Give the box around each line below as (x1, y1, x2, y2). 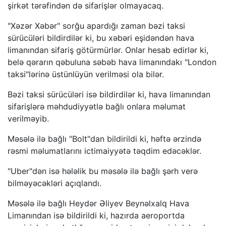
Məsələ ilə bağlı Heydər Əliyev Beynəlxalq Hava (8, 198, 189, 208)
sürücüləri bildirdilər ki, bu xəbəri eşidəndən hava (8, 33, 194, 43)
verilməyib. (8, 114, 49, 124)
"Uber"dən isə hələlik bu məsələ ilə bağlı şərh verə (8, 166, 198, 176)
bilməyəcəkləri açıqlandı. (8, 178, 101, 188)
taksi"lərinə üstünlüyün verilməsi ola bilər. (8, 69, 164, 79)
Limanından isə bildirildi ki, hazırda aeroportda (8, 210, 185, 220)
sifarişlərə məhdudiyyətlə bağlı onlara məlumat (8, 101, 186, 111)
